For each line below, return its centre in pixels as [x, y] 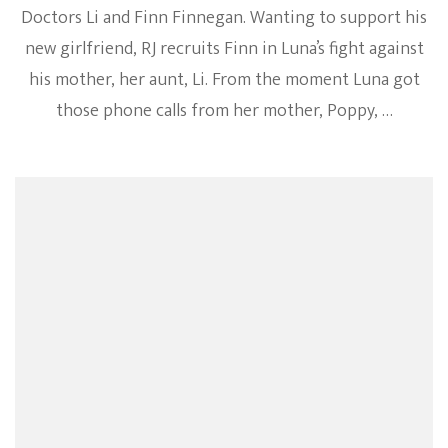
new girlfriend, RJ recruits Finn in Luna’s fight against [224, 49]
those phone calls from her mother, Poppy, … [224, 111]
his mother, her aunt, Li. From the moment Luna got [224, 80]
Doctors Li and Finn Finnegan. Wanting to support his [224, 18]
